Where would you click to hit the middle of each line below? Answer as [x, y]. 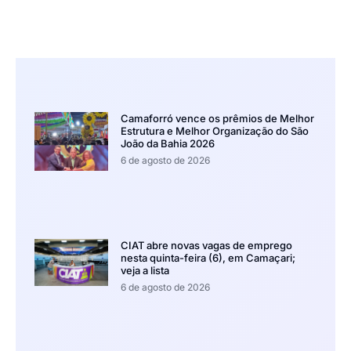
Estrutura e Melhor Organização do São [214, 131]
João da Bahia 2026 [167, 144]
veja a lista [145, 270]
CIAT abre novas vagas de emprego [206, 245]
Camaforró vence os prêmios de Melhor [217, 119]
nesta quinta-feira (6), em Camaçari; [208, 257]
